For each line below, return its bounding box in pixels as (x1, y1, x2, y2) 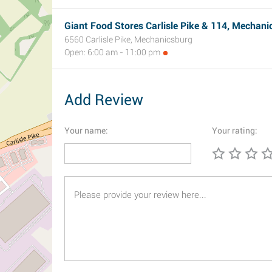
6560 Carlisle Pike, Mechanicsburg (64, 35, 192, 44)
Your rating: (212, 126, 257, 135)
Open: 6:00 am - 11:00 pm (64, 47, 160, 57)
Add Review (64, 91, 143, 109)
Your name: (64, 126, 108, 135)
